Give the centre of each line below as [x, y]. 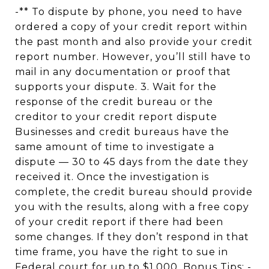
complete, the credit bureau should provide [134, 192]
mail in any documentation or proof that [123, 72]
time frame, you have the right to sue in [122, 252]
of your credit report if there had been [119, 222]
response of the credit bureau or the [114, 102]
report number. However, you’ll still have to [133, 57]
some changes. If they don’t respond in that [132, 237]
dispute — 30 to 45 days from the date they [132, 162]
